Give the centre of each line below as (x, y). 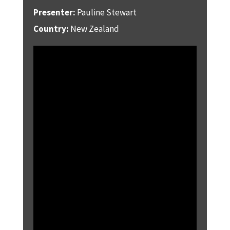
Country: (51, 28)
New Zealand (94, 28)
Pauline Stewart (107, 12)
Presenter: (55, 12)
